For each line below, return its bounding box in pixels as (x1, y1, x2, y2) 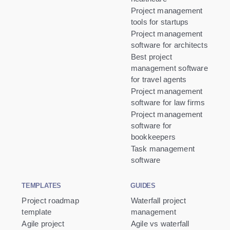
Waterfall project (130, 196, 186, 205)
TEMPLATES (21, 182, 62, 190)
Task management (130, 144, 195, 154)
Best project (130, 52, 172, 62)
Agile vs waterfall (130, 219, 189, 228)
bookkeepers (130, 132, 176, 142)
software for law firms (130, 98, 205, 107)
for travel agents (130, 75, 187, 84)
